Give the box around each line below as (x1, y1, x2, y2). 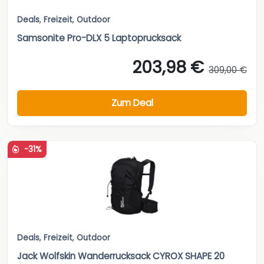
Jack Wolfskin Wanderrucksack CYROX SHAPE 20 (17, 249, 225, 262)
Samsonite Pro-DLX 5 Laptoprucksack (17, 32, 181, 45)
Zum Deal (111, 97, 153, 110)
